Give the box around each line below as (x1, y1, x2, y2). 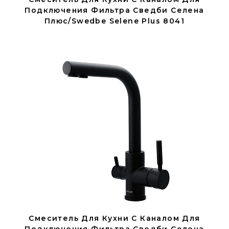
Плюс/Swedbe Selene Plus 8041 (44, 16, 185, 26)
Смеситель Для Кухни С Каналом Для (29, 214, 200, 223)
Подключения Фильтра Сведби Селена (25, 6, 204, 15)
